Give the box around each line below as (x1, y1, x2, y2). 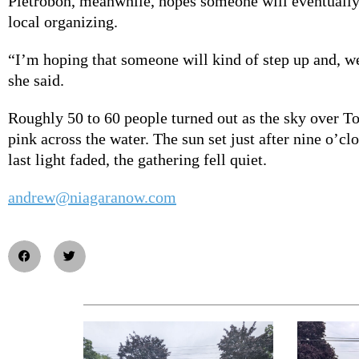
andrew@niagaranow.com (8, 188, 176, 206)
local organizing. (8, 12, 118, 30)
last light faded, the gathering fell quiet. (8, 150, 267, 168)
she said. (8, 71, 64, 89)
